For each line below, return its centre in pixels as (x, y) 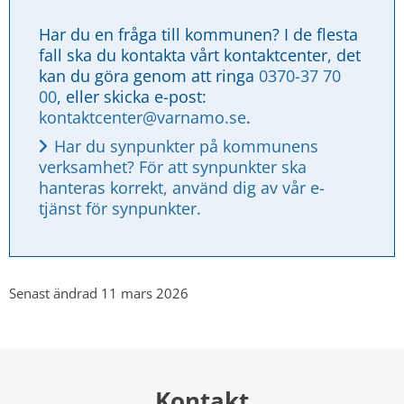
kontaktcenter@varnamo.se (142, 117)
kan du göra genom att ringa (149, 75)
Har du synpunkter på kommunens (186, 146)
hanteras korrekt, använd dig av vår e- (182, 187)
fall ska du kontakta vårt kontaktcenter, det (200, 55)
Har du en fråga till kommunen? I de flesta (198, 34)
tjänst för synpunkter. (120, 208)
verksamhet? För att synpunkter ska (173, 166)
